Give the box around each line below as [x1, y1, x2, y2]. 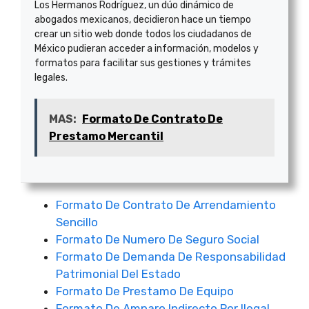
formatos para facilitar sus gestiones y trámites [34, 57, 251, 69]
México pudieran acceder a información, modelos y [34, 43, 259, 54]
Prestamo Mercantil [49, 130, 163, 143]
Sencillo [56, 215, 98, 229]
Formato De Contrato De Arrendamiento [56, 198, 276, 212]
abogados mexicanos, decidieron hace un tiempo [34, 14, 251, 26]
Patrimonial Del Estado [56, 267, 181, 281]
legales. [34, 72, 68, 83]
